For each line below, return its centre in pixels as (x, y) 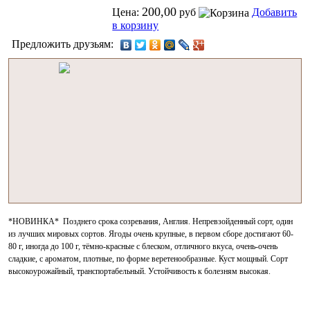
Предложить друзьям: (64, 44)
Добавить (275, 12)
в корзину (136, 26)
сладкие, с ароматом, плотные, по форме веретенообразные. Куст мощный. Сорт (148, 259)
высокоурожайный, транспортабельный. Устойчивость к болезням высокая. (140, 272)
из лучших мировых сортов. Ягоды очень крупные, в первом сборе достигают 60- (151, 234)
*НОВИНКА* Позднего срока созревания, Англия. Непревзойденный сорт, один (151, 222)
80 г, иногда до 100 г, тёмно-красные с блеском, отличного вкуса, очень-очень (143, 247)
